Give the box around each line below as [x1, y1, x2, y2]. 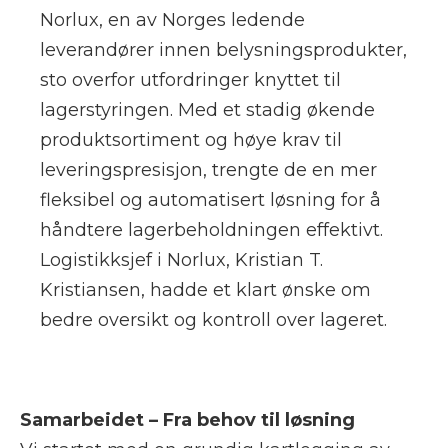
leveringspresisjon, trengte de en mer [40, 158, 377, 181]
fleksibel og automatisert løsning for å [40, 188, 381, 211]
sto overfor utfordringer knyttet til [40, 68, 341, 91]
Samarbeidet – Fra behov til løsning [20, 408, 355, 431]
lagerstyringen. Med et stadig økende [40, 98, 375, 121]
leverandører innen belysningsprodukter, [40, 38, 407, 61]
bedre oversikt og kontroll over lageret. [40, 308, 387, 331]
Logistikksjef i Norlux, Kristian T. [40, 248, 323, 271]
